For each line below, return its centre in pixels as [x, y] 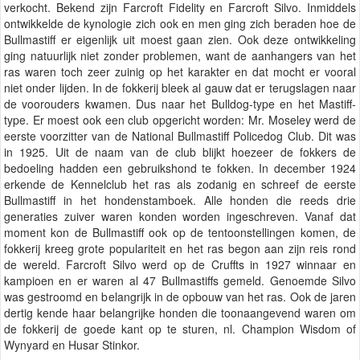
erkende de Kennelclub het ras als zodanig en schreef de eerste [180, 184]
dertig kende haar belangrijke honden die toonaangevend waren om [180, 313]
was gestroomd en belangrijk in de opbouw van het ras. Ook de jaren [180, 297]
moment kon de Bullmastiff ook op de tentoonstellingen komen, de [180, 233]
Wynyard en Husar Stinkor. [72, 345]
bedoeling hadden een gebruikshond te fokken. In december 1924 [180, 168]
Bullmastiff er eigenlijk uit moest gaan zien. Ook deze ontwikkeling [180, 40]
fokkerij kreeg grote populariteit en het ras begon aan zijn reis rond [180, 249]
